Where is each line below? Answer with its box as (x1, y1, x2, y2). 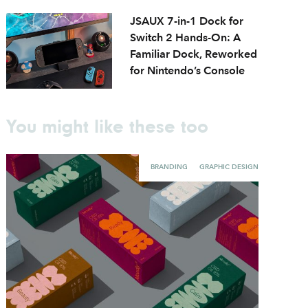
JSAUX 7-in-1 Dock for (130, 14, 244, 27)
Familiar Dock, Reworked (130, 47, 258, 60)
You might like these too (6, 115, 209, 137)
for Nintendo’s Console (130, 63, 245, 77)
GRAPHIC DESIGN (199, 162, 258, 171)
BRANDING (150, 162, 188, 171)
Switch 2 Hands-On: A (130, 30, 241, 44)
